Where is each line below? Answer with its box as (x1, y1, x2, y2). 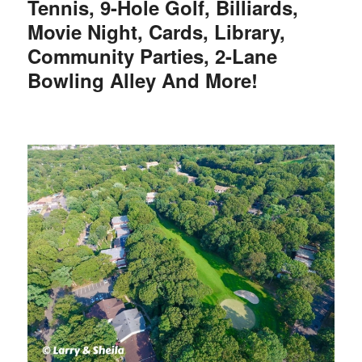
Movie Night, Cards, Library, (27, 17, 285, 45)
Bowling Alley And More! (27, 65, 258, 94)
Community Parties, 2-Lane (27, 41, 277, 69)
